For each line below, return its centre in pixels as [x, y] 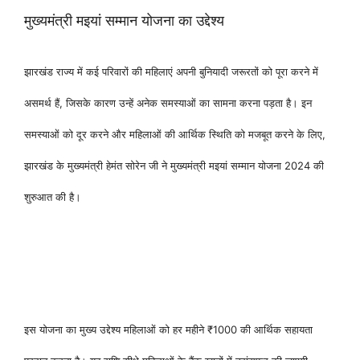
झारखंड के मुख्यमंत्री [65, 166]
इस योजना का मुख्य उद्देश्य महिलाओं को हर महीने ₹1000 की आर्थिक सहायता [168, 329]
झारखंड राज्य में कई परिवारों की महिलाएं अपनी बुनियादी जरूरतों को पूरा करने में [171, 72]
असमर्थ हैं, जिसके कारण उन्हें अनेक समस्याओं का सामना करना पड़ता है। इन [168, 103]
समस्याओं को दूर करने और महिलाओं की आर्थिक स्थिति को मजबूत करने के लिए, [175, 134]
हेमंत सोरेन [126, 166]
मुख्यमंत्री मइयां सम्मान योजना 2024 [240, 166]
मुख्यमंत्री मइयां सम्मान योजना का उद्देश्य [124, 20]
